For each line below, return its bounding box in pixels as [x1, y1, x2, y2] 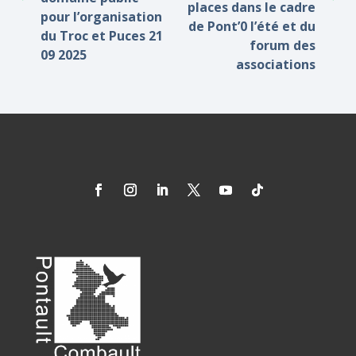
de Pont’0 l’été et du [188, 17, 315, 35]
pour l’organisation [41, 8, 162, 25]
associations [236, 56, 315, 73]
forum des [250, 37, 315, 54]
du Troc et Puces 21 [41, 27, 163, 44]
